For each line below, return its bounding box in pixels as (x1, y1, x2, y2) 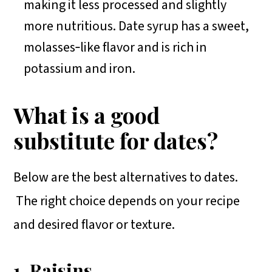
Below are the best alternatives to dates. (13, 167, 239, 187)
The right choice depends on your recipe (13, 191, 240, 211)
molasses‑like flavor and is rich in (24, 37, 208, 57)
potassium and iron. (24, 58, 138, 78)
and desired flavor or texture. (13, 214, 175, 234)
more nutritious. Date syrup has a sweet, (24, 16, 250, 36)
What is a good (13, 100, 160, 129)
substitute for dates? (13, 125, 219, 155)
